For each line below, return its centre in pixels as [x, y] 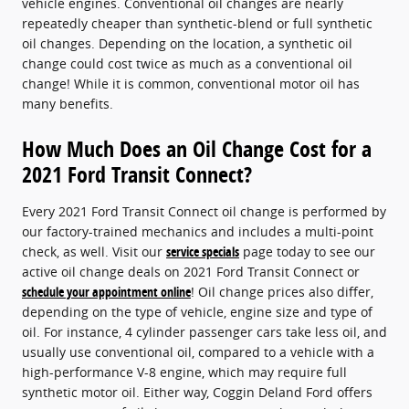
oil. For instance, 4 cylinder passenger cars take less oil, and [204, 331]
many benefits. [68, 103]
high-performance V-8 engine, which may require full [184, 372]
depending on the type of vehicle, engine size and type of [197, 311]
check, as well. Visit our [94, 251]
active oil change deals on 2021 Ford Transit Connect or [191, 271]
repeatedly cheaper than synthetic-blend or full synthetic [197, 23]
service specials [203, 251]
